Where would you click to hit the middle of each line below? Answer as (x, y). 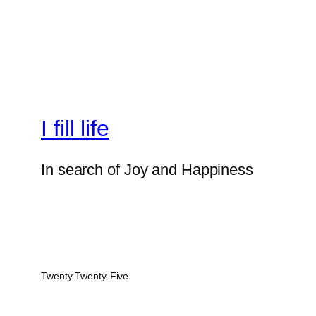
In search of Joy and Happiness (147, 170)
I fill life (75, 128)
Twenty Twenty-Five (85, 276)
